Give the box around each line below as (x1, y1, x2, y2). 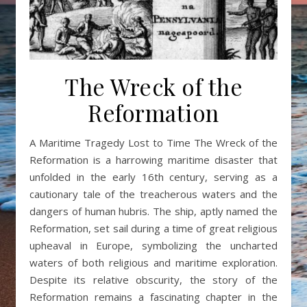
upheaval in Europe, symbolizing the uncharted (29, 238, 278, 253)
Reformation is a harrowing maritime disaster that (29, 153, 278, 167)
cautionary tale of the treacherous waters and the (29, 187, 278, 201)
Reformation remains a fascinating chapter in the (29, 290, 278, 304)
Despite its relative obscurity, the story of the (29, 273, 278, 287)
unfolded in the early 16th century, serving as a (29, 170, 278, 184)
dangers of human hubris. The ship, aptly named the (29, 204, 278, 219)
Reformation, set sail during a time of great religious (29, 221, 278, 236)
